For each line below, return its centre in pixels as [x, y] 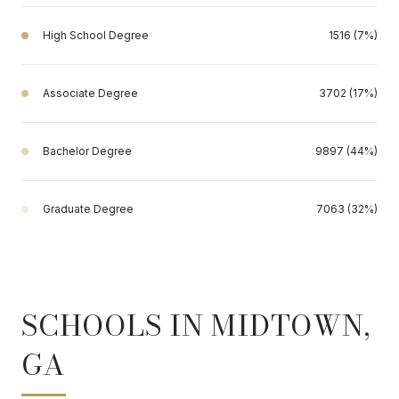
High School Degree [96, 35]
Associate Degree [90, 93]
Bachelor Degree [87, 151]
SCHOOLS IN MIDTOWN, [196, 325]
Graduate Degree [88, 208]
